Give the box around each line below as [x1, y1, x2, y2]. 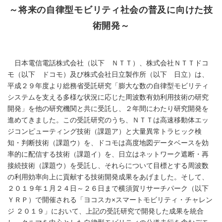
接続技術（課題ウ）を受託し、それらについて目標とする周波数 [7, 162, 209, 170]
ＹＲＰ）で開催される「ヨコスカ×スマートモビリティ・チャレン [7, 196, 213, 204]
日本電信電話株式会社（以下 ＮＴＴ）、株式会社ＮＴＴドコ [7, 59, 209, 67]
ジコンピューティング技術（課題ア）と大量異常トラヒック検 [7, 128, 202, 136]
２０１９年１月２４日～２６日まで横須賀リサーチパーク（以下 [7, 185, 209, 193]
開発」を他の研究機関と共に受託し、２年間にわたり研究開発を [7, 105, 209, 113]
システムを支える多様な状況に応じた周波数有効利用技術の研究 [7, 94, 209, 102]
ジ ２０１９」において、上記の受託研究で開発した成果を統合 [7, 208, 204, 216]
